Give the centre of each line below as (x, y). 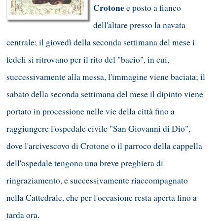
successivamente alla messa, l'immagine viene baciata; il (106, 77)
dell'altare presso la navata (139, 25)
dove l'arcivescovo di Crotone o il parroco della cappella (104, 146)
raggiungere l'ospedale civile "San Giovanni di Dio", (98, 129)
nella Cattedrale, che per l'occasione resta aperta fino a (102, 198)
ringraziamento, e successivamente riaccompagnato (97, 181)
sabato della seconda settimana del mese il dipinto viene (105, 94)
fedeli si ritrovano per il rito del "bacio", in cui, (88, 60)
